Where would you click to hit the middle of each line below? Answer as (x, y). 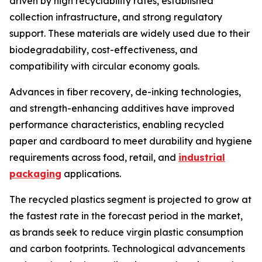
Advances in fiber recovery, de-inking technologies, (125, 92)
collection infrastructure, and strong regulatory (116, 17)
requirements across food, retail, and (94, 158)
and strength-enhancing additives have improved (122, 108)
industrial (202, 158)
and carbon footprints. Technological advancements (127, 249)
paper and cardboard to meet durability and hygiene (131, 141)
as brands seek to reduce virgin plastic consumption (126, 232)
